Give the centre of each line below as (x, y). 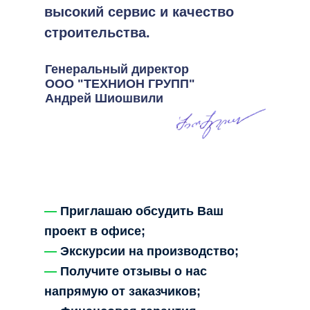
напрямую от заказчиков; (122, 291)
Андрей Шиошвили (104, 98)
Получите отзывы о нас (134, 271)
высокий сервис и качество (139, 12)
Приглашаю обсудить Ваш (142, 211)
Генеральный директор (119, 69)
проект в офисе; (95, 231)
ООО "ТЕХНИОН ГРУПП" (120, 84)
